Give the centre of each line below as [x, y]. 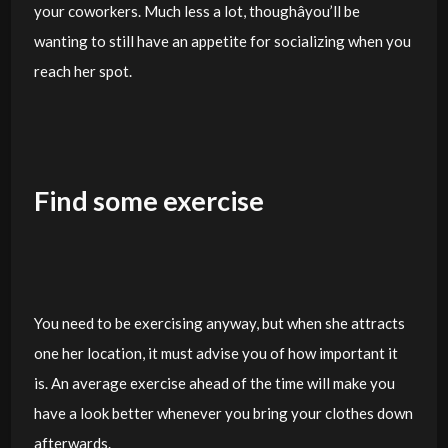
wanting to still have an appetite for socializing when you [222, 40]
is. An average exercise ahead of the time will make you [214, 383]
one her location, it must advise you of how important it [215, 353]
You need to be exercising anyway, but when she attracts [219, 323]
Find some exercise [148, 200]
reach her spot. [82, 70]
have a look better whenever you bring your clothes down [223, 413]
